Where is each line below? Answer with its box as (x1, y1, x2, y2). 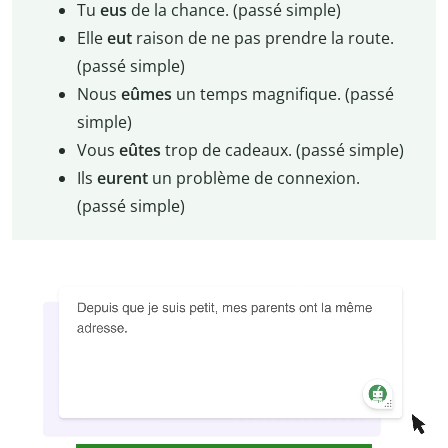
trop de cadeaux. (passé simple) (160, 139, 404, 162)
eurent (96, 167, 148, 190)
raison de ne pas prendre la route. (135, 27, 394, 50)
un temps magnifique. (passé (175, 83, 394, 106)
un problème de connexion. (147, 167, 360, 190)
